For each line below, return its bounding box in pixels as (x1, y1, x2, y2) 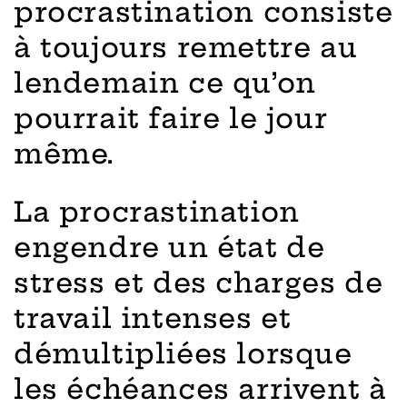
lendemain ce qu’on (14, 65, 316, 100)
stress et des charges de (14, 264, 383, 300)
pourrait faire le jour (14, 100, 327, 135)
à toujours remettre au (14, 29, 358, 65)
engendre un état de (14, 229, 325, 264)
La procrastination (14, 194, 300, 229)
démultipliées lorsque (14, 335, 352, 371)
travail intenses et (14, 300, 292, 335)
